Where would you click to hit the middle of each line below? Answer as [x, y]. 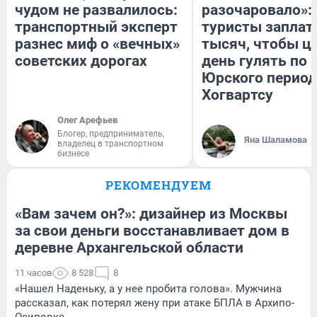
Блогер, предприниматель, [111, 134]
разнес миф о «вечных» [97, 44]
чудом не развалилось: [96, 10]
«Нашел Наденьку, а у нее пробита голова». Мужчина [148, 289]
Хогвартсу [237, 95]
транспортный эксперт [96, 27]
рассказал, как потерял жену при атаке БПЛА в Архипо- [155, 303]
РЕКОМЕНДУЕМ [158, 185]
